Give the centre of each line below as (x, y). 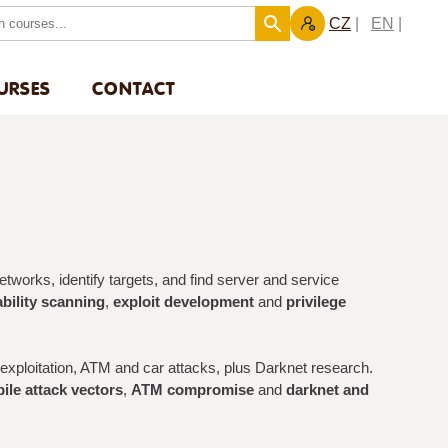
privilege (316, 301)
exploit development (183, 301)
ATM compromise (192, 389)
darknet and (327, 389)
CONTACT (133, 88)
